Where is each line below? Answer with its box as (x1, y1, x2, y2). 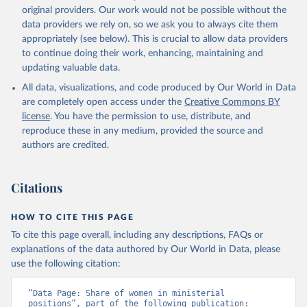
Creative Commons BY (184, 97, 280, 107)
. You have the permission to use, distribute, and (50, 112, 251, 121)
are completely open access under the (22, 97, 182, 107)
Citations (11, 180, 62, 196)
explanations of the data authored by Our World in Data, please (11, 245, 280, 254)
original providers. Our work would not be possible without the (22, 5, 286, 15)
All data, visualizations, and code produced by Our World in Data (22, 83, 296, 93)
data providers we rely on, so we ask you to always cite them (22, 20, 278, 29)
